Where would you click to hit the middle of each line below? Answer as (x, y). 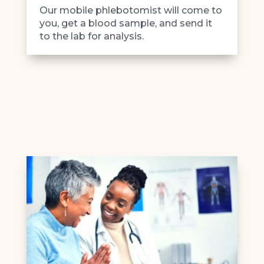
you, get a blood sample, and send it (126, 24)
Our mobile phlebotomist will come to (131, 11)
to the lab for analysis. (91, 37)
